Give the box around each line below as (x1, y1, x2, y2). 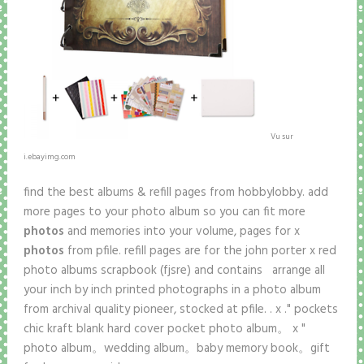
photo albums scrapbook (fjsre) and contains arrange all (23, 261, 325, 281)
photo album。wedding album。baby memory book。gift (23, 339, 330, 359)
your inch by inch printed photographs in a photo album (23, 280, 321, 301)
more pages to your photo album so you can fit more (23, 202, 305, 223)
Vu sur (270, 130, 293, 144)
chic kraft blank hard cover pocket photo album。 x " (23, 319, 305, 340)
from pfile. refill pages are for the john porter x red (63, 241, 336, 262)
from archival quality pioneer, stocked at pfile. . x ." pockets (23, 300, 338, 320)
